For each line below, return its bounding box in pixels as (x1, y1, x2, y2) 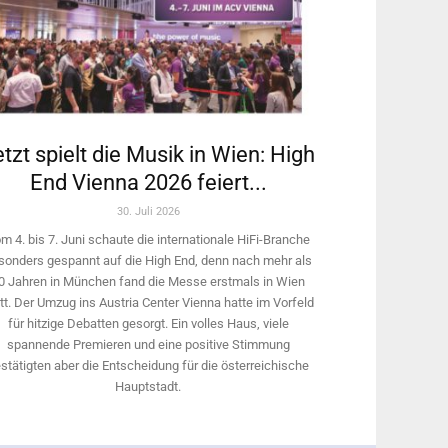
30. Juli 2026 (116, 204, 180, 218)
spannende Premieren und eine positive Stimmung (6, 336, 290, 352)
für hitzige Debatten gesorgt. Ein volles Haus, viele (7, 315, 289, 331)
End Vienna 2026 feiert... (29, 169, 267, 195)
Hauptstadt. (115, 378, 181, 394)
